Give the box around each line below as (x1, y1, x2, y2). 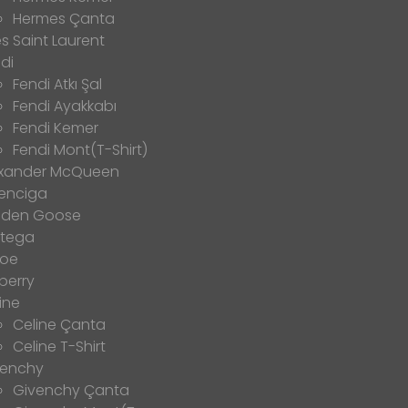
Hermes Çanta (13, 7, 115, 29)
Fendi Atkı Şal (13, 73, 102, 95)
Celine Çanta (13, 313, 106, 335)
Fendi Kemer (13, 117, 98, 138)
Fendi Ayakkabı (13, 95, 117, 117)
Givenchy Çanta (13, 379, 129, 401)
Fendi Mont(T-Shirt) (13, 138, 148, 160)
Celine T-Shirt (13, 335, 106, 357)
